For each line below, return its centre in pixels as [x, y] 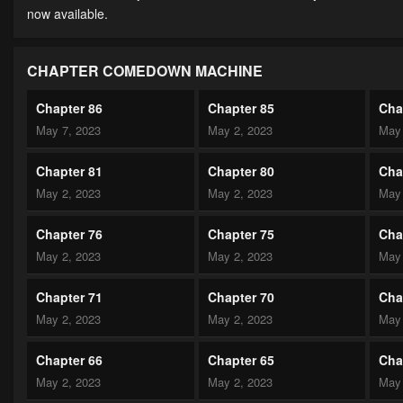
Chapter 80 [241, 171]
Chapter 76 [69, 234]
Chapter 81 [69, 171]
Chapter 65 [241, 360]
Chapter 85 [241, 108]
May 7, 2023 [68, 130]
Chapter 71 [69, 297]
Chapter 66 [69, 360]
